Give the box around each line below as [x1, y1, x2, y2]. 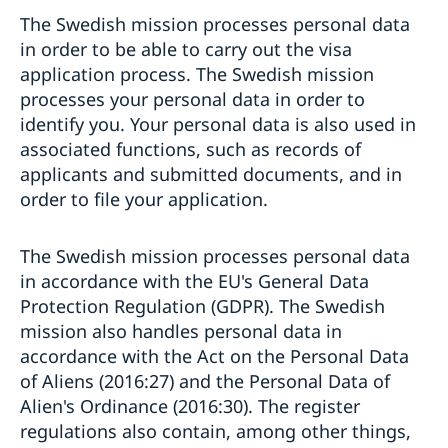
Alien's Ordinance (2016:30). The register [20, 393, 360, 418]
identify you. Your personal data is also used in [20, 111, 416, 136]
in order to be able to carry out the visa [20, 36, 352, 61]
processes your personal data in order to [20, 86, 365, 111]
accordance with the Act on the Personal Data [20, 343, 409, 368]
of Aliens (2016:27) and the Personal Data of [20, 368, 390, 393]
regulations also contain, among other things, [20, 418, 411, 443]
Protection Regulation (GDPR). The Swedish [20, 293, 385, 318]
